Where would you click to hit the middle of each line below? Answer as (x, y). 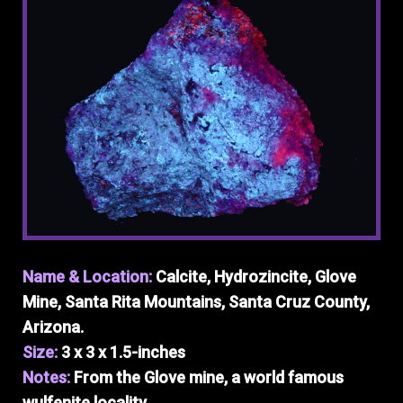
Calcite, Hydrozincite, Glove (256, 277)
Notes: (48, 377)
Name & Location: (89, 277)
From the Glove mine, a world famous (209, 377)
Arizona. (53, 327)
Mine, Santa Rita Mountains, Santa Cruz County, (196, 302)
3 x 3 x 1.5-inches (123, 352)
